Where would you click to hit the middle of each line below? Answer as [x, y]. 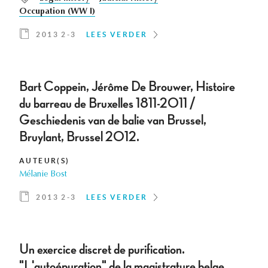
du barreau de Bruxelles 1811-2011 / [107, 104]
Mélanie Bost [43, 175]
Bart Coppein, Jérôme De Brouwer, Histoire [127, 87]
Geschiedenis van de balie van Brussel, [113, 121]
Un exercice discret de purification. [102, 250]
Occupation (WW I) [57, 12]
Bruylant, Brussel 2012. [79, 137]
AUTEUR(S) [45, 161]
